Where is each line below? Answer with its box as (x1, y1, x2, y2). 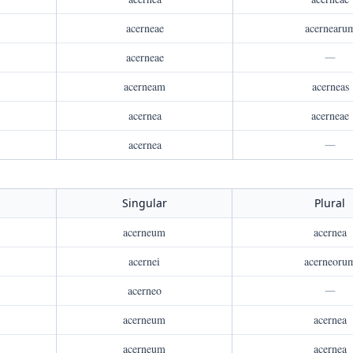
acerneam (124, 79, 165, 94)
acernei (128, 254, 160, 269)
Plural (314, 195, 345, 210)
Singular (121, 195, 167, 210)
